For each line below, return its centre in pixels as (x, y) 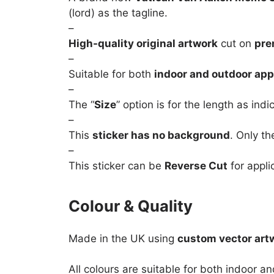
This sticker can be (117, 166)
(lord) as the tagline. (118, 13)
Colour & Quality (131, 206)
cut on (236, 44)
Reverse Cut (196, 166)
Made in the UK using (123, 238)
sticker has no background (161, 135)
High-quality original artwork (143, 44)
